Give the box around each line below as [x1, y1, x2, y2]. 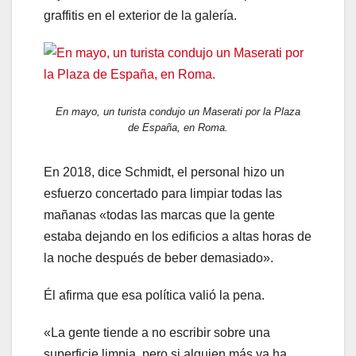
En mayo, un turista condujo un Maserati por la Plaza [56, 106, 300, 118]
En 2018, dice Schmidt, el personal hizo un [44, 165, 284, 180]
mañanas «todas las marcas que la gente [44, 208, 275, 222]
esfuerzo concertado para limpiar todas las [44, 187, 282, 201]
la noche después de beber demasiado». [44, 251, 273, 265]
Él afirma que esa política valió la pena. [44, 288, 265, 303]
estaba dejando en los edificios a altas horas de [44, 230, 311, 244]
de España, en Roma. [128, 122, 228, 134]
